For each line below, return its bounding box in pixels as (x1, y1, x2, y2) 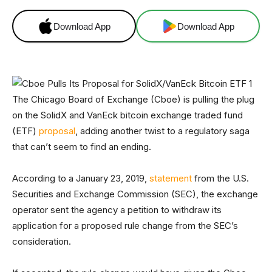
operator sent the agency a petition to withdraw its (12, 204, 222, 216)
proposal (39, 125, 75, 137)
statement (149, 172, 192, 184)
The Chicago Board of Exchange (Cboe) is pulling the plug (12, 93, 254, 105)
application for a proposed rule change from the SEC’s (12, 220, 238, 231)
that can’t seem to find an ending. (12, 141, 151, 152)
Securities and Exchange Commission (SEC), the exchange (12, 188, 258, 200)
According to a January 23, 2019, (12, 172, 149, 184)
